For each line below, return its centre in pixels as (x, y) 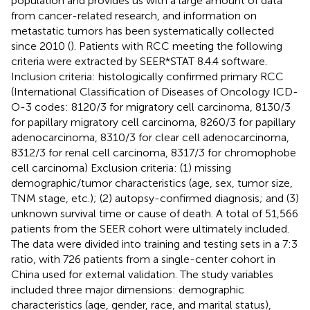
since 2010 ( (41, 46)
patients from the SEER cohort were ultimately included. (150, 228)
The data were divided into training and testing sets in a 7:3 (154, 244)
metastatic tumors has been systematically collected (143, 30)
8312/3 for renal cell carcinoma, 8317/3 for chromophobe (154, 152)
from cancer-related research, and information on (134, 15)
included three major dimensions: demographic (128, 289)
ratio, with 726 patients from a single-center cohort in (143, 259)
